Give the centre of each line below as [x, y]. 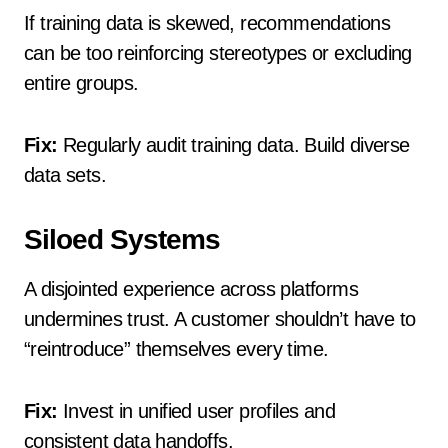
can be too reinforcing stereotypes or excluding [218, 53]
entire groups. [81, 83]
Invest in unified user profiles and [196, 411]
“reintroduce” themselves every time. [176, 349]
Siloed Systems [122, 239]
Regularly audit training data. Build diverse [233, 145]
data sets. [65, 175]
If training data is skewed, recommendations [207, 23]
